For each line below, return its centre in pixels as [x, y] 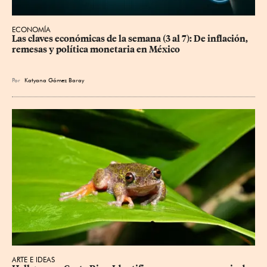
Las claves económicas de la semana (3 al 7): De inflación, [131, 38]
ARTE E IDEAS [33, 260]
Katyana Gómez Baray [54, 80]
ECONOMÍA [31, 29]
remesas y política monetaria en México [96, 49]
